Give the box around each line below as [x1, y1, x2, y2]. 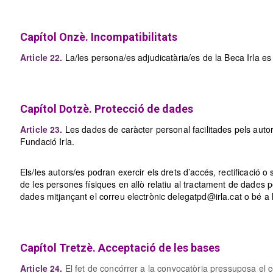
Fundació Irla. [20, 135, 74, 147]
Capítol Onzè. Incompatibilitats [20, 30, 177, 43]
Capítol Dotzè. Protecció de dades [20, 102, 193, 115]
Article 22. [20, 51, 63, 63]
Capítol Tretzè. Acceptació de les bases [20, 241, 220, 254]
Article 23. [20, 123, 63, 135]
